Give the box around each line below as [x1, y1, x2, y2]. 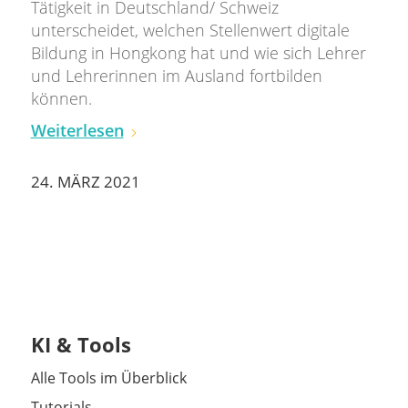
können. [30, 87, 97, 109]
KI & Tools [30, 331, 131, 359]
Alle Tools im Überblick [30, 368, 187, 389]
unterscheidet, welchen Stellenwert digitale [30, 18, 350, 41]
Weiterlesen [30, 118, 124, 141]
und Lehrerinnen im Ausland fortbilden [30, 64, 322, 87]
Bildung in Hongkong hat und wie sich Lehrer [30, 41, 366, 64]
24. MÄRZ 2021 [30, 171, 140, 193]
